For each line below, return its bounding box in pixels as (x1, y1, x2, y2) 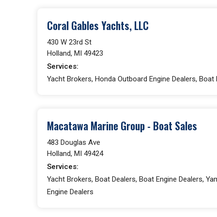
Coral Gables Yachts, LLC (47, 17, 149, 33)
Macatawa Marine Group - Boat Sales (47, 118, 197, 133)
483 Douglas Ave (47, 138, 100, 147)
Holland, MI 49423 (47, 48, 103, 58)
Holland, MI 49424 (47, 149, 103, 158)
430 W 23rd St (47, 37, 92, 46)
